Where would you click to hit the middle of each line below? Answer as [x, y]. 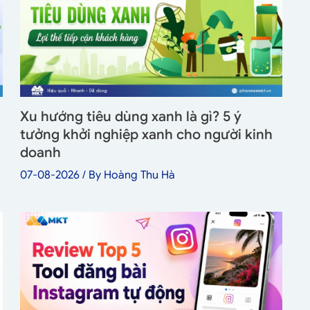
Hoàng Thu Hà [139, 175]
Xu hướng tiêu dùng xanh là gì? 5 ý [130, 116]
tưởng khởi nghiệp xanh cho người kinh [146, 134]
